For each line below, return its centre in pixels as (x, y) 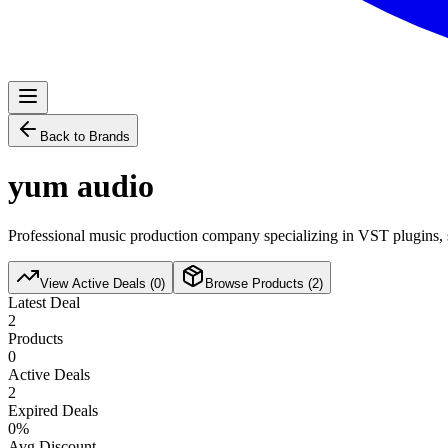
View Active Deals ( (97, 283)
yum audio (81, 186)
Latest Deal (44, 302)
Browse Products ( (258, 283)
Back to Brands (85, 136)
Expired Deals (53, 410)
